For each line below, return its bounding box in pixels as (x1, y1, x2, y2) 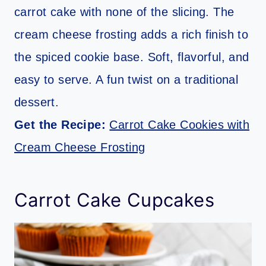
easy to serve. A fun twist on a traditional (14, 73, 239, 87)
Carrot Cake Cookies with (109, 118, 250, 132)
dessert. (14, 96, 59, 109)
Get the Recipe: (14, 118, 110, 132)
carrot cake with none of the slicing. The (14, 5, 235, 19)
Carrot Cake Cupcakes (14, 188, 214, 211)
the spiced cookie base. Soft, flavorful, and (14, 50, 249, 64)
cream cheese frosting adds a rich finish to (14, 28, 249, 42)
